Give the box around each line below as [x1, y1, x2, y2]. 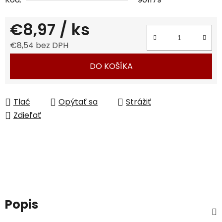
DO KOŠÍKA [89, 60, 133, 72]
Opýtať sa [58, 96, 98, 108]
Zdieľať [13, 110, 41, 121]
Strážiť [126, 96, 151, 108]
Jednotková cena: [9, 55, 79, 67]
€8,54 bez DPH [10, 40, 68, 52]
